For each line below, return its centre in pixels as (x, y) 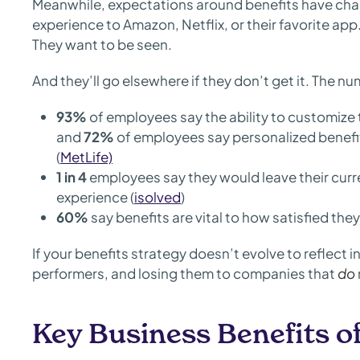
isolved (157, 197)
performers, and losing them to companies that (185, 273)
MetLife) (86, 157)
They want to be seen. (102, 44)
